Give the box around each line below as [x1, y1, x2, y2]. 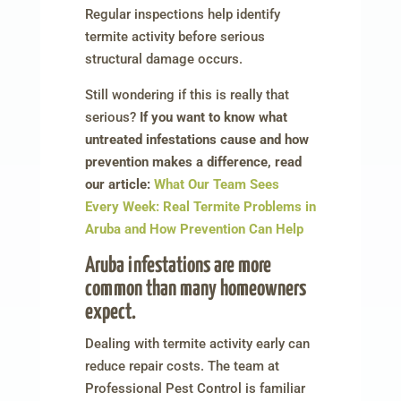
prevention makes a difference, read [84, 154, 302, 171]
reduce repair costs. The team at [84, 358, 279, 375]
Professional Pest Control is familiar [84, 380, 305, 397]
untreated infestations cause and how [84, 132, 309, 149]
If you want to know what [135, 109, 287, 126]
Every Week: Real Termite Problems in [84, 199, 316, 216]
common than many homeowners [84, 278, 306, 301]
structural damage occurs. [84, 51, 243, 68]
